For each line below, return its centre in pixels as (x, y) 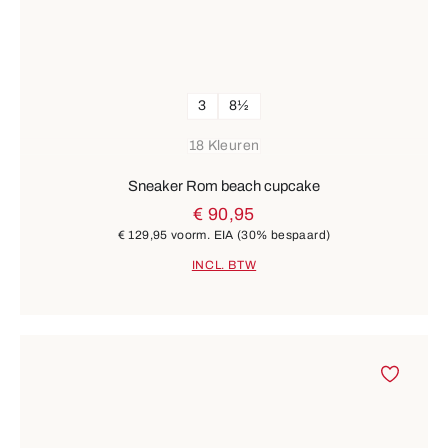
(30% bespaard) (284, 235)
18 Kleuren (224, 145)
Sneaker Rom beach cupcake (224, 186)
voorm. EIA (202, 235)
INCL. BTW (224, 264)
